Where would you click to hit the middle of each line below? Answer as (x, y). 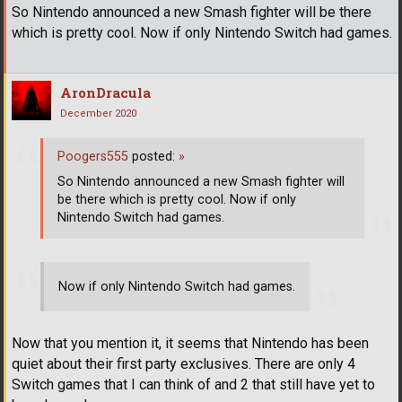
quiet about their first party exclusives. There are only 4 (184, 364)
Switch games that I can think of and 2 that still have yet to (193, 385)
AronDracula (105, 92)
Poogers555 (93, 157)
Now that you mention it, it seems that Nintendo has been (190, 344)
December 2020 (98, 113)
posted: (153, 157)
